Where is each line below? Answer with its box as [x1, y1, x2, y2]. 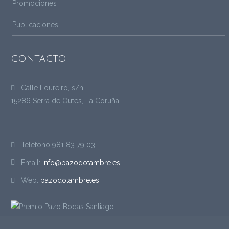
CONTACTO [11, 54, 66, 64]
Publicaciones [12, 20, 58, 29]
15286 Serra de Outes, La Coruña [11, 97, 119, 105]
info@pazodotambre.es [42, 158, 120, 167]
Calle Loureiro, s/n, [19, 84, 85, 93]
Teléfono [21, 141, 52, 149]
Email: [21, 158, 42, 167]
